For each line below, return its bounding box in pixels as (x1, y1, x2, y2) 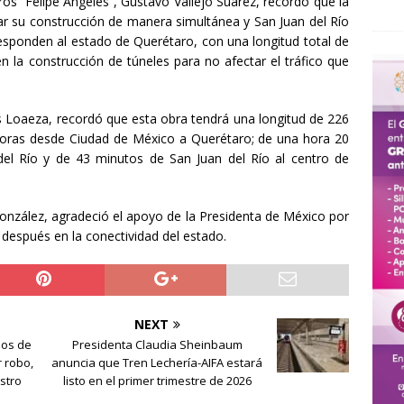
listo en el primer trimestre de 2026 (62, 372, 252, 390)
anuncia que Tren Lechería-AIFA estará (51, 354, 263, 372)
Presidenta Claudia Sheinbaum (71, 336, 243, 353)
